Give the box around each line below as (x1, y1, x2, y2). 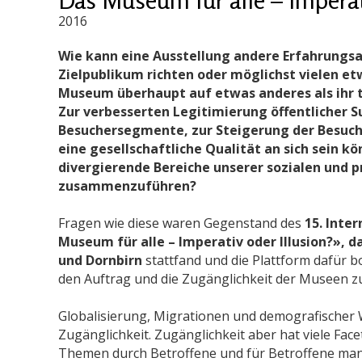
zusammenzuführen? (58, 176, 196, 195)
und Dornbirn (58, 250, 145, 269)
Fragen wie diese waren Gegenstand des (58, 213, 301, 232)
